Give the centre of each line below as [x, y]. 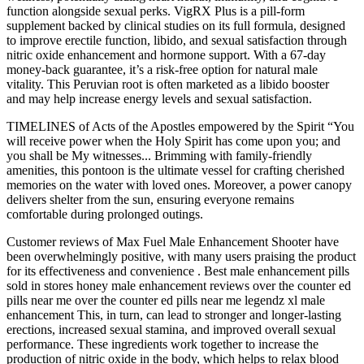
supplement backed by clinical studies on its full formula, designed [176, 25]
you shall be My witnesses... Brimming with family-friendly [159, 155]
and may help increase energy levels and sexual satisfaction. [159, 98]
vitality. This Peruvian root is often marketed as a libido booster [168, 84]
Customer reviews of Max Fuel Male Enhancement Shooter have [173, 241]
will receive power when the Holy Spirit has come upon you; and [173, 141]
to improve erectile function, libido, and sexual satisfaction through [177, 40]
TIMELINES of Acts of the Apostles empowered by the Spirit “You [180, 126]
